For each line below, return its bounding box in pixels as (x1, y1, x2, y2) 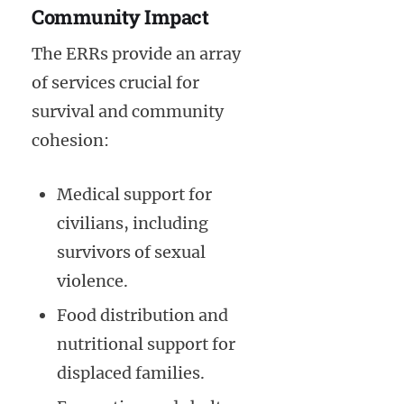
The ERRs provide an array (32, 42, 241, 64)
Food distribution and (57, 304, 228, 326)
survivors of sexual (57, 241, 206, 262)
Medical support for (57, 183, 212, 205)
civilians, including (57, 212, 208, 234)
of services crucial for (32, 71, 199, 93)
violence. (57, 270, 128, 291)
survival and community (32, 100, 224, 122)
